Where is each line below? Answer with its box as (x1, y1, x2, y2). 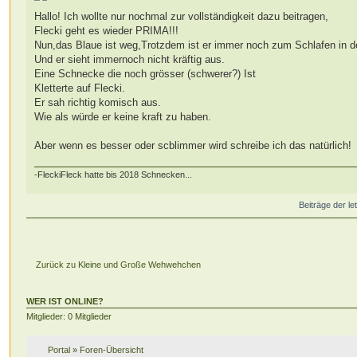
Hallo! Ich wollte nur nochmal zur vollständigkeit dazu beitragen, (34, 10, 329, 23)
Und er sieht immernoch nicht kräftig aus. (34, 53, 226, 66)
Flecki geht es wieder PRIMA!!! (34, 25, 179, 37)
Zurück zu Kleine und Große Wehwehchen (36, 259, 202, 269)
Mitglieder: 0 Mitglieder (26, 312, 112, 322)
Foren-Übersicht (80, 344, 144, 355)
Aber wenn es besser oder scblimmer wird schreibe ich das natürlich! (34, 139, 352, 152)
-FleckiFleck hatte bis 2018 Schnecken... (34, 170, 193, 180)
